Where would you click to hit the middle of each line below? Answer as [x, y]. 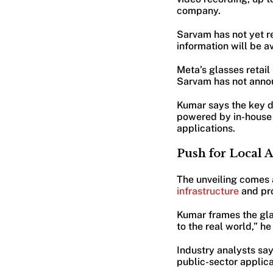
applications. [206, 128]
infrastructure [207, 191]
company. [198, 10]
